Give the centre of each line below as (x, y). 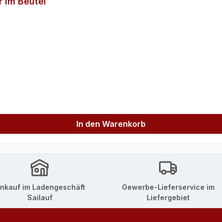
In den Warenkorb (111, 124)
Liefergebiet (168, 198)
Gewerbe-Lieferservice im (168, 187)
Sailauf (40, 198)
